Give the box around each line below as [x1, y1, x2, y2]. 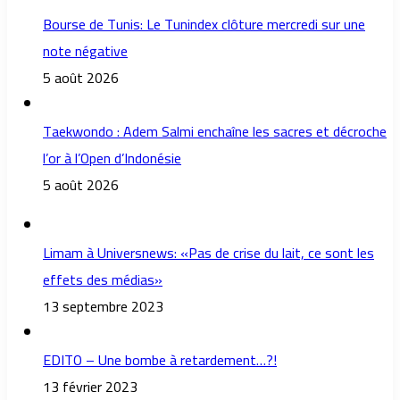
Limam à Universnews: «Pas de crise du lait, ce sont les [43, 239, 374, 267]
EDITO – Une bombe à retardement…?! [43, 346, 277, 374]
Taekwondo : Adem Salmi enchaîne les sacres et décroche [43, 118, 387, 146]
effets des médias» [43, 266, 162, 294]
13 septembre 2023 [43, 293, 163, 321]
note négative [43, 37, 128, 65]
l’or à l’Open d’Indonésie [43, 145, 181, 172]
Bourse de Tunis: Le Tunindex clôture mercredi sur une [43, 11, 365, 38]
